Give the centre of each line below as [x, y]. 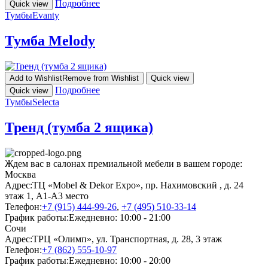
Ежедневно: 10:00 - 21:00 [120, 217]
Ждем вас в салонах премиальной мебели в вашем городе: [124, 163]
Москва [20, 174]
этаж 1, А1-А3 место [47, 196]
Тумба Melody [50, 41]
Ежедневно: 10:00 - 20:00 [120, 260]
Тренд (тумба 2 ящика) [79, 128]
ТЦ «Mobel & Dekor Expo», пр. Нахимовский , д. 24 [138, 185]
